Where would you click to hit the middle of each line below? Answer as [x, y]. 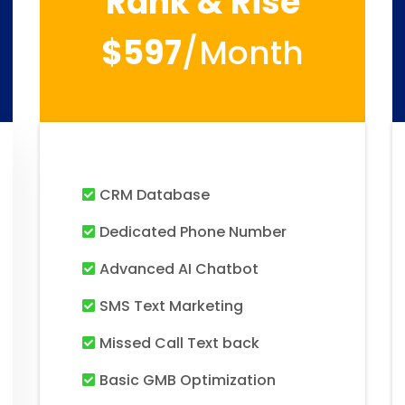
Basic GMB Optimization [188, 380]
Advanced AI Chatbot [179, 269]
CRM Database [155, 195]
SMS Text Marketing [171, 306]
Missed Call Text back [179, 343]
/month [243, 53]
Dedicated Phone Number [193, 232]
